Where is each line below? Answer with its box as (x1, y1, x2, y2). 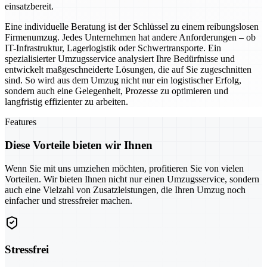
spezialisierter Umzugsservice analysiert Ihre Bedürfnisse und (5, 54, 235, 64)
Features (5, 117, 36, 128)
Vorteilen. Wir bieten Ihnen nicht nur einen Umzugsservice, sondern (5, 173, 259, 184)
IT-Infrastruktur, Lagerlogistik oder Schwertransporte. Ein (5, 43, 221, 54)
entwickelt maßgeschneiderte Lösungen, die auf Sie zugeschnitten (5, 64, 252, 75)
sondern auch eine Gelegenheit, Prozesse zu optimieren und (5, 86, 228, 97)
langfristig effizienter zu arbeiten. (5, 97, 128, 107)
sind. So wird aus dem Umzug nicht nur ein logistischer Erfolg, (5, 75, 241, 86)
